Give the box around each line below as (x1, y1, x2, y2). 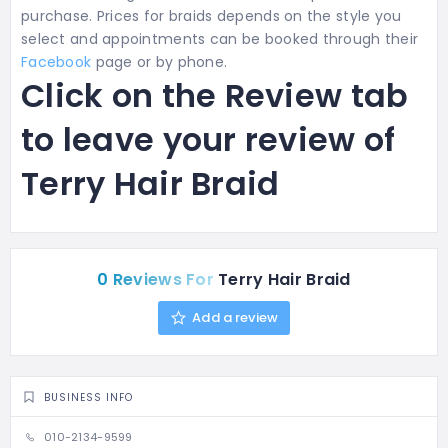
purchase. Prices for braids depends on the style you (21, 6, 402, 27)
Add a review (192, 308, 278, 328)
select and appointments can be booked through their (21, 29, 419, 50)
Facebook (21, 52, 92, 73)
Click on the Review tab (21, 73, 409, 119)
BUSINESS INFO (44, 389, 133, 405)
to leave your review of (21, 117, 396, 163)
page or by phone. (91, 52, 228, 73)
